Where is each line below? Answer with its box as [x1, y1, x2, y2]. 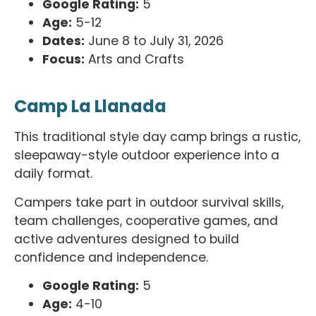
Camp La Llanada [14, 95, 166, 119]
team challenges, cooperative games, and [14, 212, 278, 229]
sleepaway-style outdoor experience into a [14, 147, 279, 164]
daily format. [14, 165, 96, 183]
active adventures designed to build [14, 230, 239, 248]
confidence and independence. [14, 248, 208, 266]
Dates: [42, 32, 85, 49]
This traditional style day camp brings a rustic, [14, 128, 300, 146]
